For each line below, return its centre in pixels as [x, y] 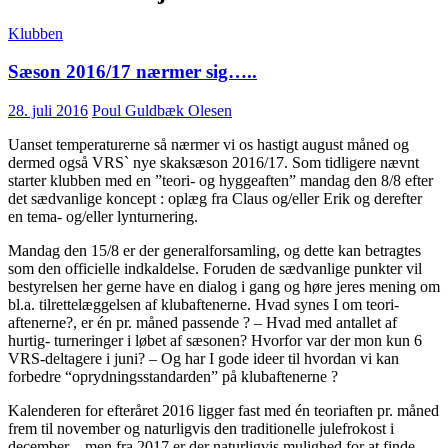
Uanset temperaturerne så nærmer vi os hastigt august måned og [208, 145]
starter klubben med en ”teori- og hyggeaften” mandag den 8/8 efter [220, 181]
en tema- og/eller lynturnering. [103, 217]
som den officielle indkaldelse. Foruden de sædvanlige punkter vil [215, 269]
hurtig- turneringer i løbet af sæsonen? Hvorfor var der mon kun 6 [215, 341]
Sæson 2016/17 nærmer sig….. [132, 72]
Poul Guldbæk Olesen [162, 111]
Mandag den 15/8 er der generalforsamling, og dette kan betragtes [214, 251]
